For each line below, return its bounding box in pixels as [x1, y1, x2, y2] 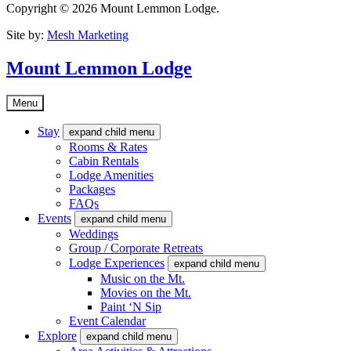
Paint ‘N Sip [100, 300, 161, 314]
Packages [69, 183, 115, 197]
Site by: [6, 28, 47, 42]
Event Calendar [69, 314, 146, 328]
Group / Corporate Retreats [69, 241, 203, 255]
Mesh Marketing [47, 28, 128, 42]
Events [38, 212, 71, 226]
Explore [38, 329, 77, 343]
